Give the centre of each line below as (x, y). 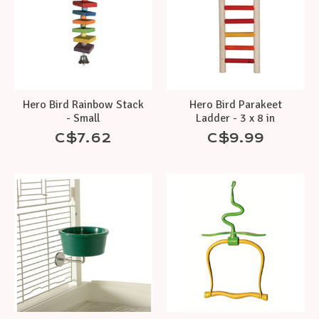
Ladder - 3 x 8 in (236, 118)
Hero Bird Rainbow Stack (83, 104)
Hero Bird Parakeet (235, 104)
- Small (83, 118)
